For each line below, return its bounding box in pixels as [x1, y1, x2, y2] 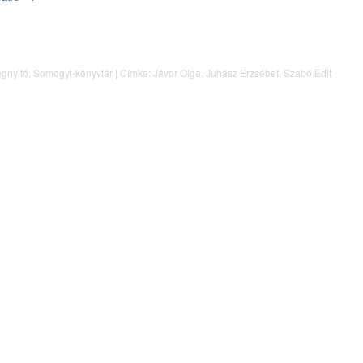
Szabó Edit [284, 66, 331, 80]
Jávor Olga [153, 66, 201, 80]
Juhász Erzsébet [206, 66, 279, 80]
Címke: [120, 66, 151, 80]
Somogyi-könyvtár [33, 66, 113, 80]
